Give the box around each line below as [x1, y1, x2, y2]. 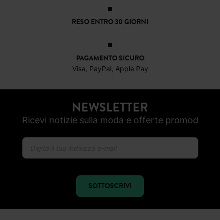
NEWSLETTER [72, 59, 148, 77]
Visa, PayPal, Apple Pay [72, 25, 148, 33]
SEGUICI [83, 190, 137, 210]
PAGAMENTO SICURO [76, 14, 144, 24]
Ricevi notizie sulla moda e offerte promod [22, 76, 198, 86]
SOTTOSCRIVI [88, 141, 132, 152]
